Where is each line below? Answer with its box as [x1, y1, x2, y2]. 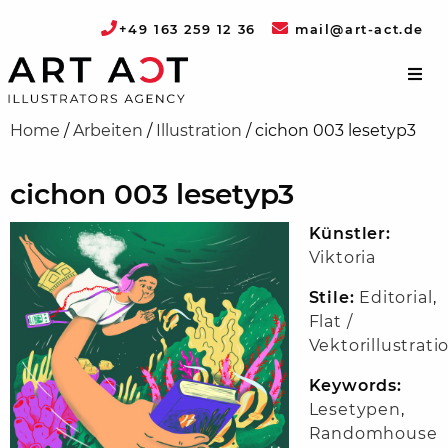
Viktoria [308, 248, 377, 268]
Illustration [156, 121, 242, 141]
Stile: [308, 288, 355, 308]
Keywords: [308, 376, 402, 396]
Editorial [359, 288, 433, 308]
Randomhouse [308, 424, 438, 444]
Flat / [308, 312, 353, 332]
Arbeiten [73, 121, 143, 141]
